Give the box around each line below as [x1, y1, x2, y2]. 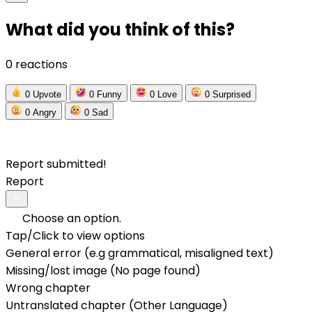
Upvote [33, 88, 61, 100]
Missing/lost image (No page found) [6, 262, 201, 279]
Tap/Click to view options [6, 227, 145, 244]
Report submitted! [6, 155, 107, 172]
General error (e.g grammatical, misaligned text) [6, 244, 274, 261]
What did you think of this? [6, 17, 235, 41]
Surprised [212, 88, 251, 100]
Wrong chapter [6, 279, 91, 296]
